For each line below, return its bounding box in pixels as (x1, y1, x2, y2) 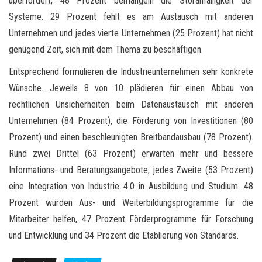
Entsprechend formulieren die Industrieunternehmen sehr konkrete (9, 65, 253, 77)
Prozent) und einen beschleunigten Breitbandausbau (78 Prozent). (9, 131, 253, 143)
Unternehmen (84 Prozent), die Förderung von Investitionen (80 (9, 115, 253, 126)
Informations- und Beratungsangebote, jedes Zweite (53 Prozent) (9, 164, 253, 175)
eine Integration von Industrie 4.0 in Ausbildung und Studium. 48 (9, 180, 253, 192)
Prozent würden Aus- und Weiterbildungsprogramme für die (9, 196, 253, 208)
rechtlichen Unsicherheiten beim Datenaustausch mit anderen (9, 98, 253, 110)
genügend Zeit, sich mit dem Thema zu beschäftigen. (9, 43, 203, 55)
